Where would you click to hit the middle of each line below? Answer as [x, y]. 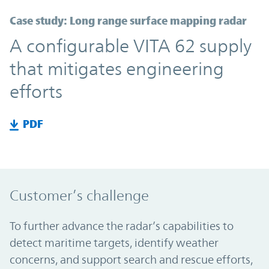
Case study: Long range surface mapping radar [128, 21]
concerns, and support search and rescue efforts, [131, 259]
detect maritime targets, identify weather [114, 242]
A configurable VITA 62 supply [131, 46]
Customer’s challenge [79, 195]
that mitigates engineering [117, 69]
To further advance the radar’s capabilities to [122, 225]
